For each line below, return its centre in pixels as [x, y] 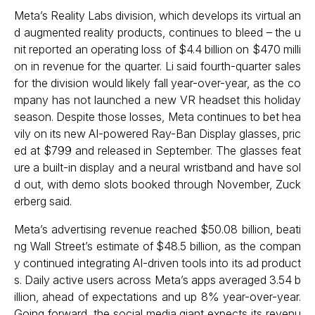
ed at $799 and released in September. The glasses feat [157, 150]
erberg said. [43, 201]
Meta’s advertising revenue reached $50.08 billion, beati [157, 229]
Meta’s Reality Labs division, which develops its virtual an [157, 15]
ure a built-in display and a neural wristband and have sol [157, 167]
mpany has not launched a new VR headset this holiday [157, 100]
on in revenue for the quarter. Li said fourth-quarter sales [157, 66]
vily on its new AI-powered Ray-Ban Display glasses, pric [157, 134]
